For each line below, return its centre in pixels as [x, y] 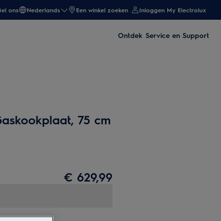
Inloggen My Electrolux [173, 10]
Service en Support [177, 35]
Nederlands [43, 10]
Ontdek [130, 35]
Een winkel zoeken [102, 10]
